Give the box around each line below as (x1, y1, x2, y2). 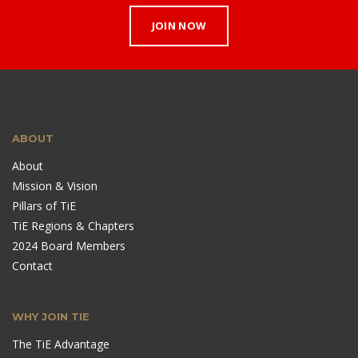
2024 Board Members (12, 238, 125, 254)
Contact (12, 258, 53, 274)
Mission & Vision (12, 178, 97, 194)
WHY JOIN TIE (12, 310, 89, 324)
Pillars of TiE (12, 198, 76, 214)
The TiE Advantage (12, 336, 109, 352)
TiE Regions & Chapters (12, 218, 134, 234)
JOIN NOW (151, 18, 207, 34)
